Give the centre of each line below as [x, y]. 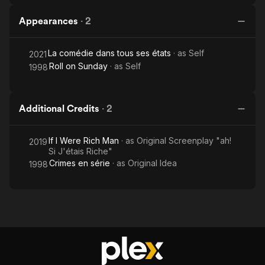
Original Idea [152, 163]
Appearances [49, 21]
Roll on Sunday [78, 66]
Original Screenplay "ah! [184, 140]
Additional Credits [59, 109]
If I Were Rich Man [84, 140]
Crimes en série [80, 163]
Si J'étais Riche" [80, 151]
